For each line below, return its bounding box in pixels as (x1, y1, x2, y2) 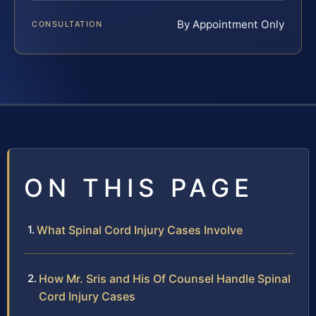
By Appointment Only (177, 17, 284, 31)
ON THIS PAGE (24, 172, 254, 202)
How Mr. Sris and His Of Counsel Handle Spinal (39, 271, 291, 286)
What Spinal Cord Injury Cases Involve (37, 222, 243, 237)
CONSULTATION (32, 18, 103, 29)
